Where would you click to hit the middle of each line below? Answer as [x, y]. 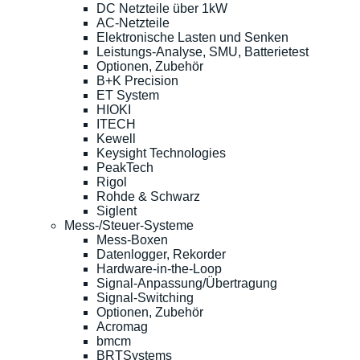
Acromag [122, 326]
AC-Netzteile [133, 22]
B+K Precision [137, 80]
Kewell [116, 138]
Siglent [117, 211]
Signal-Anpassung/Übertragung [187, 283]
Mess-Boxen [132, 239]
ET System [128, 95]
